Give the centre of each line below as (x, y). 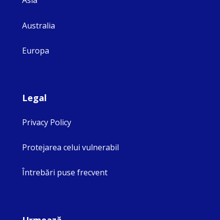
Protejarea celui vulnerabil (70, 148)
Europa (36, 50)
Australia (39, 25)
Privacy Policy (47, 122)
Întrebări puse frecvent (65, 173)
